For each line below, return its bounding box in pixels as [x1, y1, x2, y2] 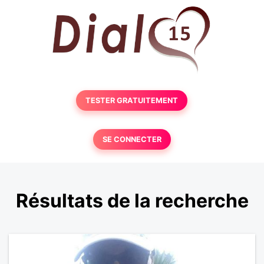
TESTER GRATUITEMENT [85, 96, 179, 105]
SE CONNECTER [102, 135, 161, 144]
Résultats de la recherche [15, 189, 249, 213]
